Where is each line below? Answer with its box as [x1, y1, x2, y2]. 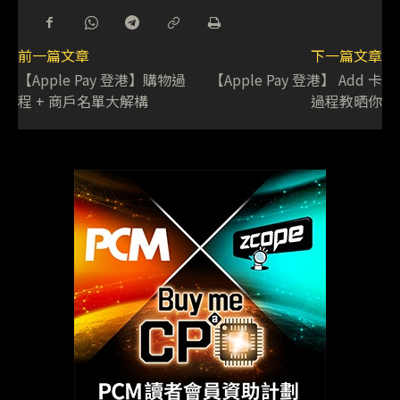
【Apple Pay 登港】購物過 [18, 69, 186, 91]
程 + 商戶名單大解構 [18, 90, 148, 112]
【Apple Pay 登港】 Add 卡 [209, 69, 382, 91]
